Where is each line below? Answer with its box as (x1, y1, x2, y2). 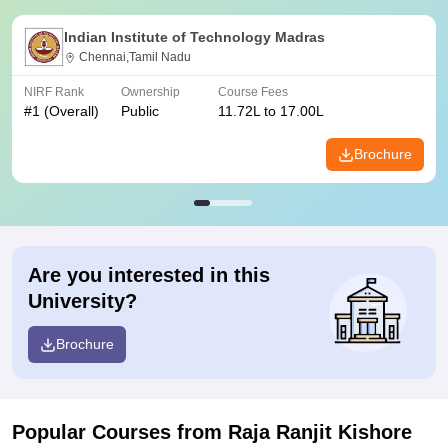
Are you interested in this (28, 264, 270, 286)
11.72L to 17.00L (218, 103, 324, 119)
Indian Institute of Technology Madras (64, 29, 325, 45)
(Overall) (40, 103, 99, 119)
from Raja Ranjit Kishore (177, 421, 412, 443)
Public (121, 103, 159, 119)
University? (28, 290, 137, 312)
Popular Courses (12, 421, 177, 443)
